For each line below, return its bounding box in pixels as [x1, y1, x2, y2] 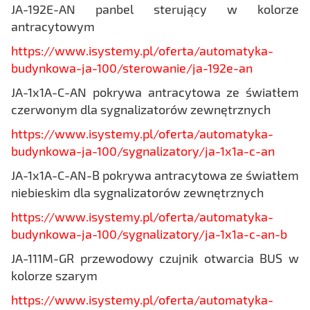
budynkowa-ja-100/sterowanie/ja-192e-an [11, 60, 253, 75]
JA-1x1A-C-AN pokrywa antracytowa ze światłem [11, 84, 299, 100]
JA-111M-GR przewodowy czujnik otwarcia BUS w [11, 250, 299, 266]
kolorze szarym [11, 267, 98, 283]
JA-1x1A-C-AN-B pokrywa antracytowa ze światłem [11, 167, 299, 183]
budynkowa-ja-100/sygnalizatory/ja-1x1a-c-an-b [11, 226, 287, 241]
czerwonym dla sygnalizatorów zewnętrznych [11, 101, 271, 117]
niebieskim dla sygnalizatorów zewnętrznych [11, 184, 264, 200]
